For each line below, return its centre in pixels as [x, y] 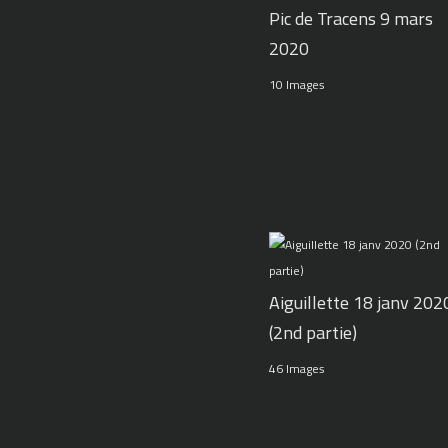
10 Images [296, 84]
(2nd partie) [312, 333]
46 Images [296, 369]
